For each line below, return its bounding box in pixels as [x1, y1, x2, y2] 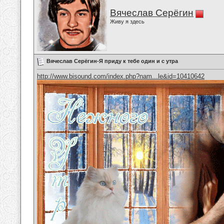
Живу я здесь [110, 18, 144, 24]
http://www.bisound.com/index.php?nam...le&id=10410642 [37, 72, 204, 80]
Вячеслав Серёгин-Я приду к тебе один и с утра [46, 57, 178, 64]
